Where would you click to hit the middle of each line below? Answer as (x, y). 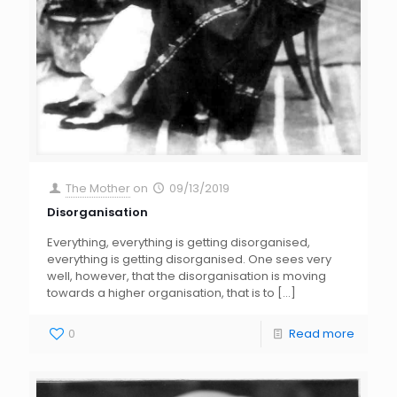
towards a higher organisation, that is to (161, 292)
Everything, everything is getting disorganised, (179, 242)
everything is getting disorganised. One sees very (189, 259)
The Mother (98, 188)
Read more (322, 333)
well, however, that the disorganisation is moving (187, 276)
